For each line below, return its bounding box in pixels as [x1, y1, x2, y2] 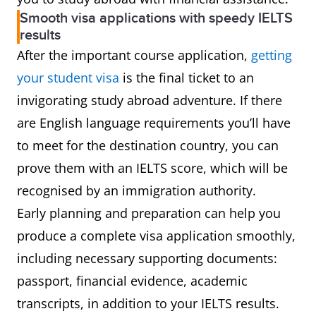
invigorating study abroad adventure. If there [17, 92, 282, 109]
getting [251, 47, 292, 64]
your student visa [17, 69, 119, 87]
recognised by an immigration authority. [17, 182, 256, 200]
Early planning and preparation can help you [17, 205, 281, 222]
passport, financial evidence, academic [17, 272, 248, 290]
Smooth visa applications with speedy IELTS [20, 10, 293, 28]
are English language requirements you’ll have [17, 114, 291, 132]
